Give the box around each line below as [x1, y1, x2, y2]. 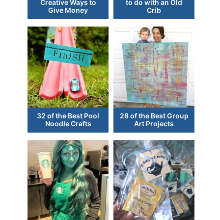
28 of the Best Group [119, 111, 189, 120]
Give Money [48, 6, 88, 15]
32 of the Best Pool [37, 111, 99, 120]
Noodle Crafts [45, 119, 91, 128]
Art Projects [134, 119, 174, 128]
